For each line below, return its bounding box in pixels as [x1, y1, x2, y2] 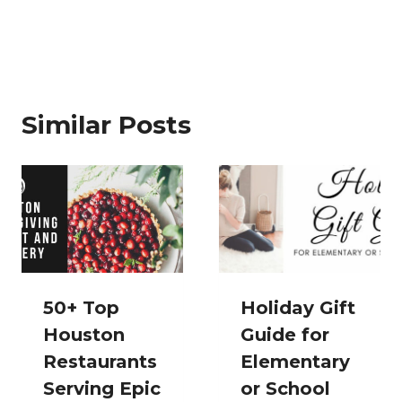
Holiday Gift [240, 297, 355, 319]
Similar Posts [22, 109, 191, 141]
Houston [43, 324, 125, 346]
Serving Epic [43, 378, 161, 400]
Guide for [240, 324, 329, 346]
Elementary [240, 351, 350, 373]
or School [240, 378, 330, 400]
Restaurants [43, 351, 157, 373]
